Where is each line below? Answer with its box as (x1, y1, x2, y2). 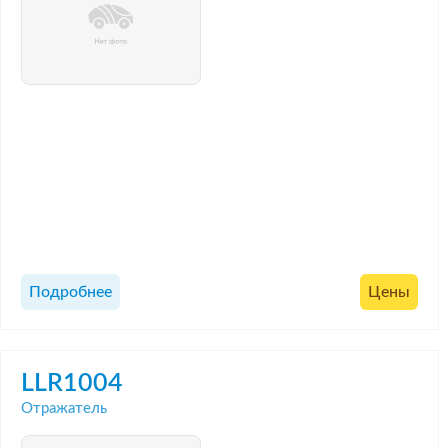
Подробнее (29, 284, 112, 301)
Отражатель (21, 400, 107, 416)
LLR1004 (21, 370, 123, 396)
